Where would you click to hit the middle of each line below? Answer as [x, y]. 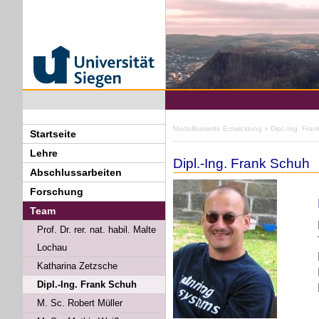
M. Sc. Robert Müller [80, 303]
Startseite [53, 134]
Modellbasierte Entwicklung [218, 128]
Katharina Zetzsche [77, 266]
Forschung [57, 191]
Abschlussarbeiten [76, 172]
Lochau [52, 247]
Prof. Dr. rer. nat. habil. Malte [96, 229]
